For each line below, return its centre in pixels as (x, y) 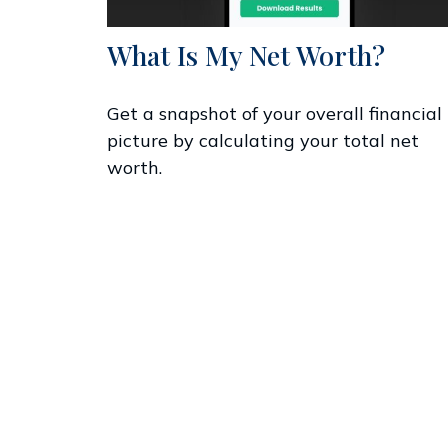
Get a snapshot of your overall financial (274, 113)
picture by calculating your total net (263, 140)
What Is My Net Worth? (246, 54)
